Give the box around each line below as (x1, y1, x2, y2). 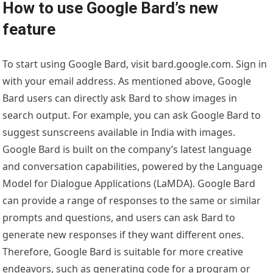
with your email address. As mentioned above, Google (2, 74, 252, 88)
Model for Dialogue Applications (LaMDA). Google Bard (2, 177, 256, 191)
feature (2, 20, 56, 39)
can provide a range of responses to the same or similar (2, 194, 261, 208)
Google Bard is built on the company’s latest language (2, 143, 252, 157)
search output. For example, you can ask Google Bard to (2, 108, 261, 122)
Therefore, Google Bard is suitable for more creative (2, 245, 244, 259)
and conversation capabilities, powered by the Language (2, 160, 263, 174)
